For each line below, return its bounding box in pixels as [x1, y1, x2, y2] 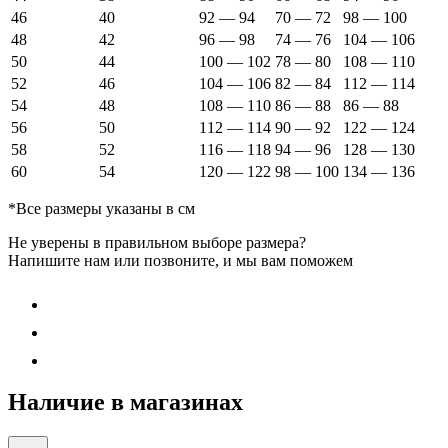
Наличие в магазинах [8, 389, 243, 416]
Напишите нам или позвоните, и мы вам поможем [8, 251, 353, 269]
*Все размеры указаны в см [8, 199, 195, 217]
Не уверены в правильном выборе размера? [8, 233, 306, 251]
